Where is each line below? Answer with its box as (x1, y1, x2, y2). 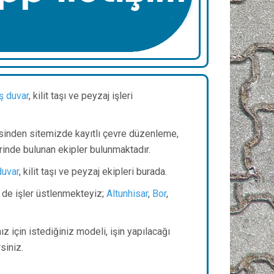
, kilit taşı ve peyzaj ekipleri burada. (19, 166, 167, 178)
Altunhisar (106, 188, 148, 200)
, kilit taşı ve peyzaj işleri (29, 90, 133, 102)
